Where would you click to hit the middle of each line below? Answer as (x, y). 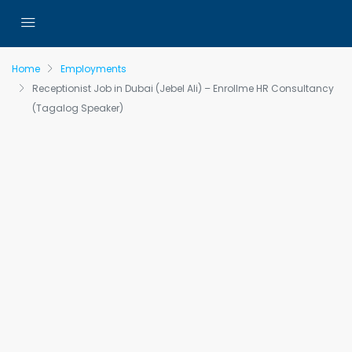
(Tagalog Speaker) (78, 108)
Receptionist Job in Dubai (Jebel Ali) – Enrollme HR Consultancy (183, 88)
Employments (93, 69)
